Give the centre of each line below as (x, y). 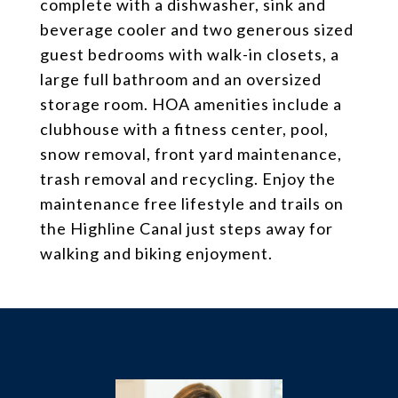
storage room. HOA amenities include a (191, 104)
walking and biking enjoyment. (156, 253)
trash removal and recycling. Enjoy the (188, 179)
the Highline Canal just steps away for (187, 228)
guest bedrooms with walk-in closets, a (190, 54)
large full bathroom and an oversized (181, 79)
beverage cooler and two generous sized (197, 29)
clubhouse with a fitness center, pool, (184, 129)
